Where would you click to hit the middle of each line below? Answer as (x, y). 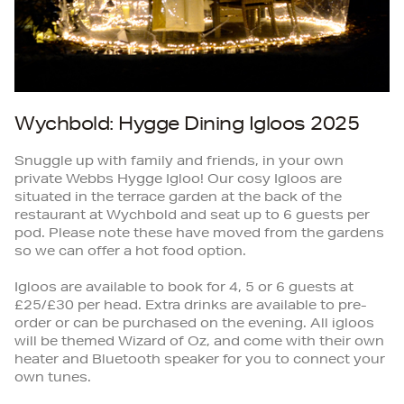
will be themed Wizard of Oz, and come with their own (199, 342)
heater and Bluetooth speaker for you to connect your (200, 360)
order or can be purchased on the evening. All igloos (194, 324)
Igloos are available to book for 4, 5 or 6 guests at (184, 288)
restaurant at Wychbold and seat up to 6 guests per (192, 216)
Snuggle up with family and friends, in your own (179, 162)
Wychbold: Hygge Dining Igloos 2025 (187, 126)
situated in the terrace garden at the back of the (178, 198)
